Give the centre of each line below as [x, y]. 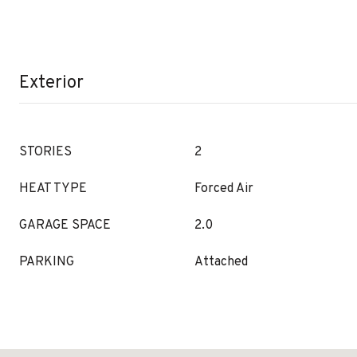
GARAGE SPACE [65, 226]
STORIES [45, 152]
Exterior [51, 83]
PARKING [47, 262]
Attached [221, 262]
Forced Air [224, 189]
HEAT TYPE [53, 189]
